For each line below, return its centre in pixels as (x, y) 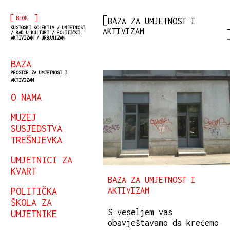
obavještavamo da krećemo (163, 223)
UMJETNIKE (34, 214)
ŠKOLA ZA (31, 202)
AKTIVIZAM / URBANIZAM (38, 38)
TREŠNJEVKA (36, 140)
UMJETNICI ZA (42, 160)
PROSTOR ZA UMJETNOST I (39, 73)
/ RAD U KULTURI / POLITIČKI (45, 33)
